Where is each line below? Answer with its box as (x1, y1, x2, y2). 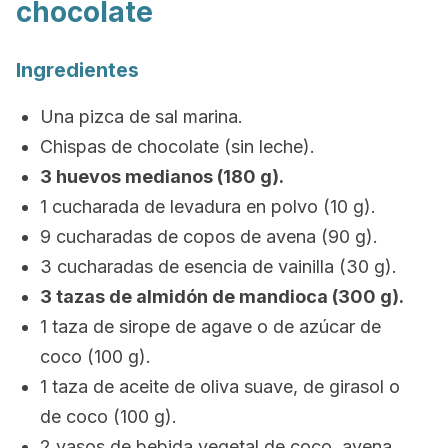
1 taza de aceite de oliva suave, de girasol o (40, 376, 400, 397)
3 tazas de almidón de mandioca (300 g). (40, 286, 404, 307)
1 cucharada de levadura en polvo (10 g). (40, 196, 376, 217)
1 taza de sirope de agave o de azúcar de (40, 316, 381, 337)
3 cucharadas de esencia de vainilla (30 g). (40, 256, 397, 277)
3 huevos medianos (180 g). (40, 166, 284, 187)
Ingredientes (16, 58, 139, 82)
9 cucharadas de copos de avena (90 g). (40, 226, 378, 247)
